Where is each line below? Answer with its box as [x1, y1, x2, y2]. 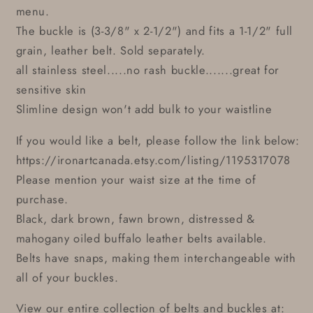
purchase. [15, 190, 68, 208]
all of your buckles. [15, 268, 119, 286]
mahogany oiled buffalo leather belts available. [15, 229, 267, 247]
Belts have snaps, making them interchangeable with [15, 249, 296, 266]
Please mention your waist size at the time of [15, 170, 256, 188]
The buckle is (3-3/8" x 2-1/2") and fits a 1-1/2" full [15, 22, 293, 40]
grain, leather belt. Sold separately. [15, 42, 205, 59]
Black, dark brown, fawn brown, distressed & [15, 210, 255, 227]
